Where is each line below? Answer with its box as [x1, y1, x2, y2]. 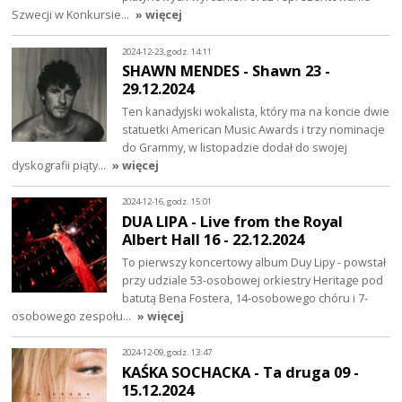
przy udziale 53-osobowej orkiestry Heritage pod [122, 271, 384, 288]
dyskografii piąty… [12, 157, 109, 174]
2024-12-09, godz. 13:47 [122, 346, 213, 359]
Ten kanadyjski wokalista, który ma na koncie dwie [122, 103, 390, 120]
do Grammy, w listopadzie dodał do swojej [122, 139, 348, 156]
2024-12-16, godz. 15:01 [122, 196, 213, 208]
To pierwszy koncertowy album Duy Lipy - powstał [122, 253, 387, 270]
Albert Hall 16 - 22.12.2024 [122, 229, 305, 250]
